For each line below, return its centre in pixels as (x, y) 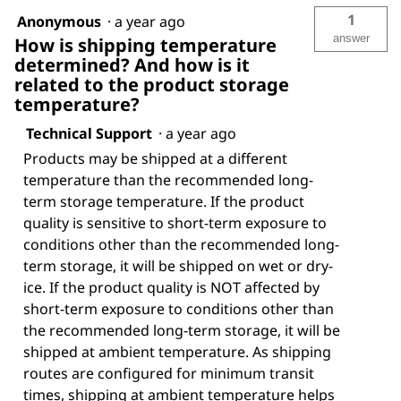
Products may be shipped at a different (155, 158)
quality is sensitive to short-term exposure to (175, 222)
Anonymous (59, 21)
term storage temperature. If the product (164, 201)
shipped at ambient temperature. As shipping (177, 351)
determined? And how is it (132, 64)
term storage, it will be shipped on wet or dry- (178, 265)
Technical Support (89, 133)
